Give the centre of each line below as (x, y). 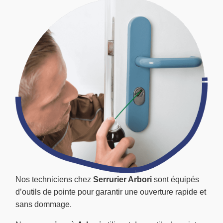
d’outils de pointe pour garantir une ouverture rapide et (111, 192)
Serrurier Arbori (122, 179)
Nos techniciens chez (54, 179)
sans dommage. (44, 204)
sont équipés (175, 179)
